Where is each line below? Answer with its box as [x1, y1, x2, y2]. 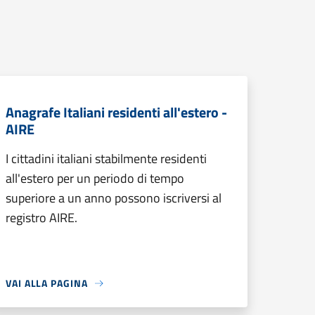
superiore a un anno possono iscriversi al [6, 188, 221, 207]
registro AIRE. [6, 208, 77, 227]
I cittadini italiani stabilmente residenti [6, 149, 207, 168]
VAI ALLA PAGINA [6, 276, 88, 290]
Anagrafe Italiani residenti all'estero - [6, 101, 227, 123]
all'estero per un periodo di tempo [6, 169, 184, 188]
